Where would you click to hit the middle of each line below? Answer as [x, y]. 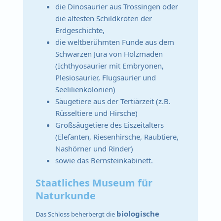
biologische [138, 213]
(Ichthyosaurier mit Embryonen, [110, 66]
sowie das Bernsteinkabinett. [104, 161]
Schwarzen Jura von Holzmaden [109, 54]
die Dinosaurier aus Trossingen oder [117, 7]
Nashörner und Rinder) [94, 149]
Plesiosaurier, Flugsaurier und [106, 78]
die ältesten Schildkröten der [104, 18]
